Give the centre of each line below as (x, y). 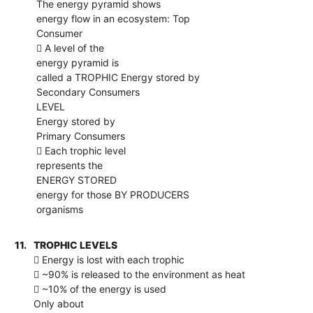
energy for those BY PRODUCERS (113, 194)
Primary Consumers (81, 136)
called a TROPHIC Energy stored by (118, 77)
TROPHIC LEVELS (76, 245)
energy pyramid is (78, 62)
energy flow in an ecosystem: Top (114, 18)
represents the (70, 165)
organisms (60, 209)
